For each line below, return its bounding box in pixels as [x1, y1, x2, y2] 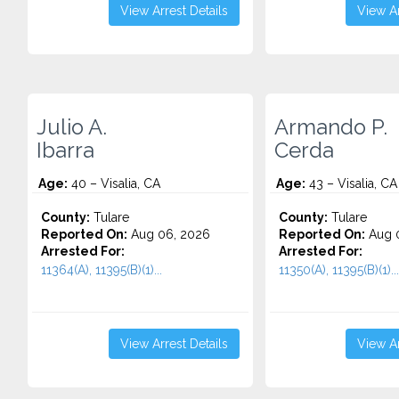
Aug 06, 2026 [127, 227, 210, 241]
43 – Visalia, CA [305, 176, 397, 191]
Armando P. [273, 115, 387, 140]
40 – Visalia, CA [68, 176, 160, 191]
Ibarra [37, 138, 94, 163]
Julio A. [37, 115, 107, 140]
